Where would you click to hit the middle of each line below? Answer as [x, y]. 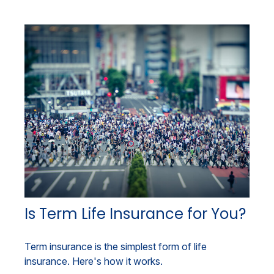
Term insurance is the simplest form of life [116, 246]
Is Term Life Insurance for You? [135, 213]
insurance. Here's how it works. [94, 261]
